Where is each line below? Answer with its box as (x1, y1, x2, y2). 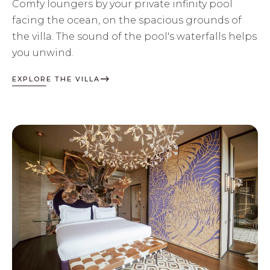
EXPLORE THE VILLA (12, 74, 100, 83)
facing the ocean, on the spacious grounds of (12, 14, 242, 26)
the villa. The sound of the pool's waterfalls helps (12, 30, 257, 42)
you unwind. (12, 46, 74, 58)
